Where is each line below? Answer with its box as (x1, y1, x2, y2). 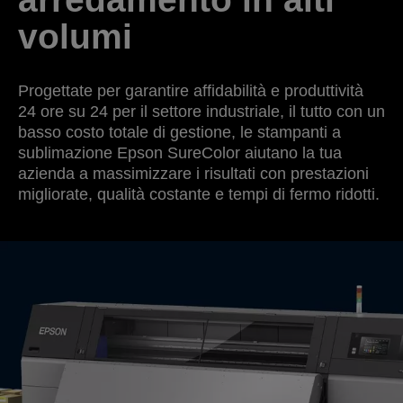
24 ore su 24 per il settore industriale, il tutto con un (18, 103, 385, 121)
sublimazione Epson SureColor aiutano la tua (18, 144, 342, 162)
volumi (18, 17, 132, 56)
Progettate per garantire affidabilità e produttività (18, 82, 363, 100)
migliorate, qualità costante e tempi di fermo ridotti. (18, 185, 380, 203)
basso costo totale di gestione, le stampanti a (18, 123, 341, 141)
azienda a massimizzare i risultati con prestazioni (18, 165, 369, 183)
